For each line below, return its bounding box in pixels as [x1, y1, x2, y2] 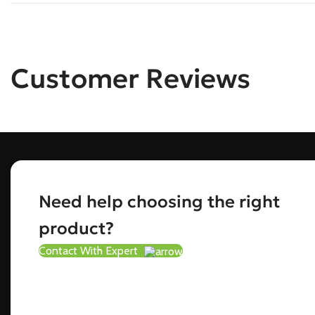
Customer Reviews [11, 62, 250, 95]
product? [39, 218, 115, 239]
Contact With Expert [39, 244, 141, 257]
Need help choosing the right [39, 191, 281, 212]
